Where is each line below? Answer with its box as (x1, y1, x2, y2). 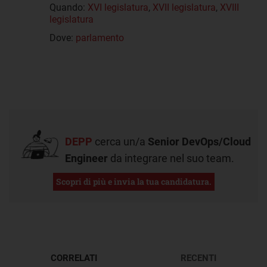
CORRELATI (51, 253, 97, 264)
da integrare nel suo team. (108, 152, 234, 165)
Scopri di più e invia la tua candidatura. (55, 176, 212, 188)
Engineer (65, 152, 108, 165)
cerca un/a (92, 135, 148, 148)
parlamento (76, 32, 124, 44)
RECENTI (181, 253, 216, 264)
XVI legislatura (88, 2, 148, 13)
